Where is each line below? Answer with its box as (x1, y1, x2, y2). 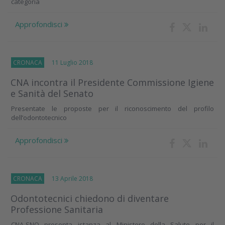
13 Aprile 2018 (44, 174, 93, 183)
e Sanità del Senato (11, 87, 93, 100)
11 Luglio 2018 (44, 58, 93, 67)
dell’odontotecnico (11, 113, 67, 123)
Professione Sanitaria (11, 203, 103, 216)
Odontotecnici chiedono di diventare (11, 192, 169, 205)
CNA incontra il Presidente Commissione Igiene (11, 76, 214, 89)
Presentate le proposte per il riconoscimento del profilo (11, 104, 214, 114)
